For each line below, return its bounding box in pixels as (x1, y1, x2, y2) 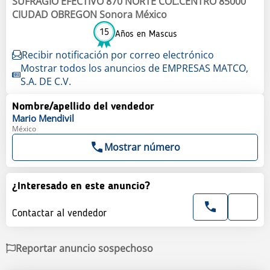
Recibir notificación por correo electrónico (22, 48, 214, 61)
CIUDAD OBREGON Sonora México (12, 7, 167, 21)
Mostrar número (104, 140, 180, 154)
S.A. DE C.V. (20, 74, 71, 88)
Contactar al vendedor (12, 207, 107, 219)
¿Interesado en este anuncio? (12, 180, 150, 192)
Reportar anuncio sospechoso (16, 241, 153, 255)
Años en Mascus (115, 30, 177, 40)
